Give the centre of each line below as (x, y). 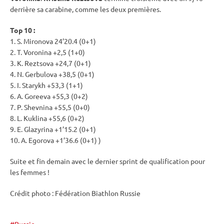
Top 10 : (22, 30)
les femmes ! (30, 172)
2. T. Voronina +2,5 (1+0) (47, 52)
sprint (129, 161)
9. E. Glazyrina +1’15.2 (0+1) (53, 129)
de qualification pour (171, 161)
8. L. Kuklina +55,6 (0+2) (47, 118)
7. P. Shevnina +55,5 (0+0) (50, 107)
